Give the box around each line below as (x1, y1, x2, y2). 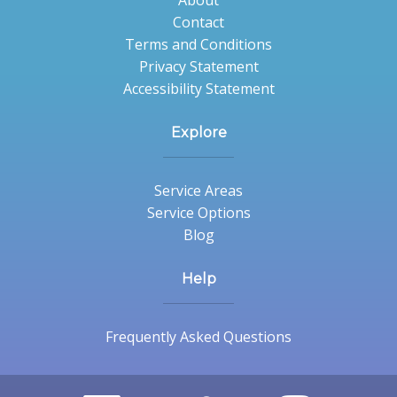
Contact (173, 12, 224, 32)
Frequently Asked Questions (105, 327, 292, 346)
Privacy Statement (138, 57, 259, 76)
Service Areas (154, 181, 243, 200)
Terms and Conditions (125, 35, 272, 54)
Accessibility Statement (122, 79, 275, 98)
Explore (170, 124, 227, 141)
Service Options (146, 203, 251, 222)
